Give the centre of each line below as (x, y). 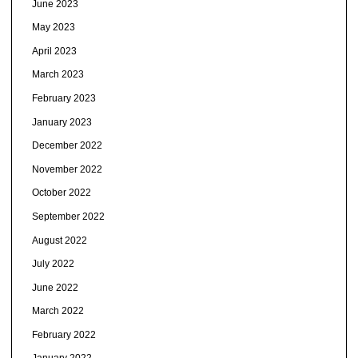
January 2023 (62, 122)
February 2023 (64, 98)
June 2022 (55, 287)
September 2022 (68, 216)
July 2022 (53, 264)
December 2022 (67, 146)
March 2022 (58, 311)
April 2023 (54, 51)
